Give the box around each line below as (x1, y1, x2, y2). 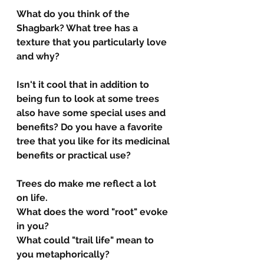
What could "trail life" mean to (16, 235, 156, 246)
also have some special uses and (16, 107, 168, 119)
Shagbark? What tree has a (16, 22, 140, 34)
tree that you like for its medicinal (16, 136, 172, 147)
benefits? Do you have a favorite (16, 121, 165, 133)
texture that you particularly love (16, 37, 169, 48)
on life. (16, 192, 50, 204)
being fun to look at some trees (16, 93, 161, 105)
